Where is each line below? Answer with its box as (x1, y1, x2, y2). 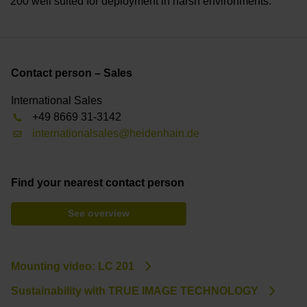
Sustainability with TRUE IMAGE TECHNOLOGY (11, 284, 258, 297)
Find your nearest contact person (11, 176, 184, 188)
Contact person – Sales (11, 66, 132, 79)
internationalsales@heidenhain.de (32, 127, 200, 139)
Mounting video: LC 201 (11, 260, 134, 272)
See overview (68, 208, 130, 219)
